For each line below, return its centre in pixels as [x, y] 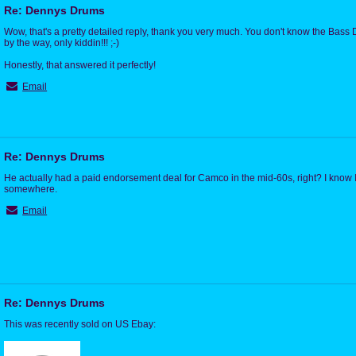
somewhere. [31, 189]
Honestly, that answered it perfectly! [80, 65]
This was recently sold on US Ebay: [80, 324]
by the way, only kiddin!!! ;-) [62, 43]
